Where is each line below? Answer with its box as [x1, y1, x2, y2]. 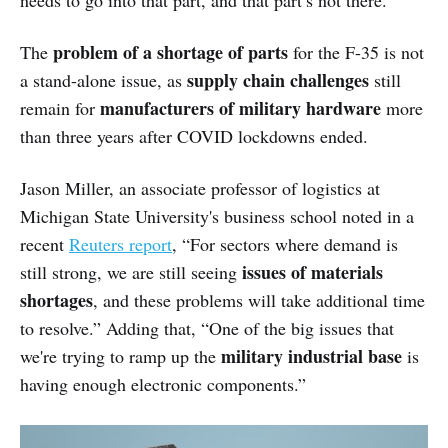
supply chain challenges [187, 67, 369, 94]
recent [20, 232, 69, 257]
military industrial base [221, 343, 402, 370]
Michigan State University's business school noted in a [20, 204, 414, 229]
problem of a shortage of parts [53, 39, 288, 66]
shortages [20, 287, 93, 314]
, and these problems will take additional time [93, 288, 425, 313]
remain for [20, 96, 100, 121]
